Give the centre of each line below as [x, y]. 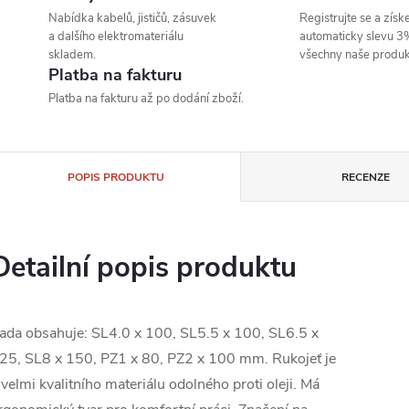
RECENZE [366, 178]
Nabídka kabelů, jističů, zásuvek [132, 19]
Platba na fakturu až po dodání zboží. [146, 99]
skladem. [72, 55]
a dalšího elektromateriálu [116, 37]
